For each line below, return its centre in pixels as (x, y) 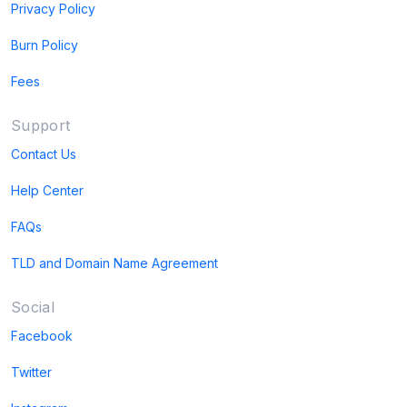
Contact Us (44, 154)
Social (33, 308)
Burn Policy (45, 45)
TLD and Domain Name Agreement (114, 263)
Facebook (42, 336)
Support (41, 126)
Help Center (47, 191)
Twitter (31, 372)
